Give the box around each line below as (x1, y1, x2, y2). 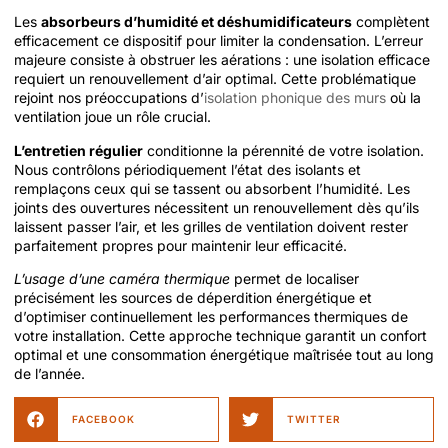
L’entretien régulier (14, 141, 143, 159)
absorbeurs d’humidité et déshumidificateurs (41, 13, 352, 31)
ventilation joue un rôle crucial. (14, 108, 211, 126)
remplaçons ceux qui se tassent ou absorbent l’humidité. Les (14, 179, 410, 197)
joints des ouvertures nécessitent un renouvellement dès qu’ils (14, 198, 419, 216)
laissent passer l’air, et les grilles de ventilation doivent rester (14, 217, 408, 235)
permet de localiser (230, 270, 359, 288)
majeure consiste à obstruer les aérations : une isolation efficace (14, 51, 430, 69)
